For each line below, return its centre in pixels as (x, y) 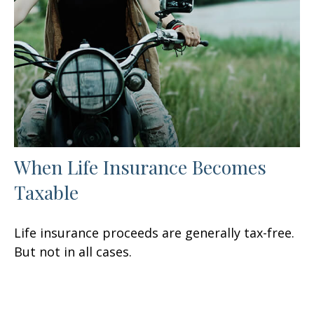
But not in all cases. (73, 252)
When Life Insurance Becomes (140, 167)
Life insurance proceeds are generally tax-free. (154, 233)
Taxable (46, 192)
